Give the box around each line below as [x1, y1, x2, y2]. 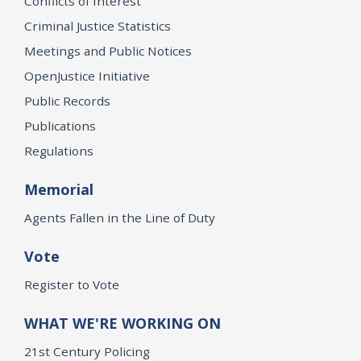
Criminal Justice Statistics [24, 17, 171, 34]
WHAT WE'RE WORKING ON [24, 313, 221, 333]
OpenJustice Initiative [24, 67, 150, 84]
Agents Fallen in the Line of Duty [24, 209, 215, 226]
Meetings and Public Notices [24, 42, 192, 59]
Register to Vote [24, 276, 119, 293]
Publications [24, 117, 96, 134]
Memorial [24, 179, 93, 199]
